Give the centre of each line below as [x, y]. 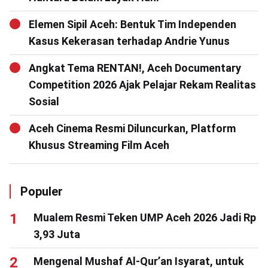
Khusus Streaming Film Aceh [99, 145]
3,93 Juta [57, 234]
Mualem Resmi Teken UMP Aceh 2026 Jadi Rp [145, 217]
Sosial [44, 101]
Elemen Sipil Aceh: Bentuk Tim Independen [133, 24]
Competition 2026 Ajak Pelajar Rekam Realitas [142, 84]
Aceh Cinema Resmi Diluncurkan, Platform [132, 128]
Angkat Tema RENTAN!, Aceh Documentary [135, 68]
